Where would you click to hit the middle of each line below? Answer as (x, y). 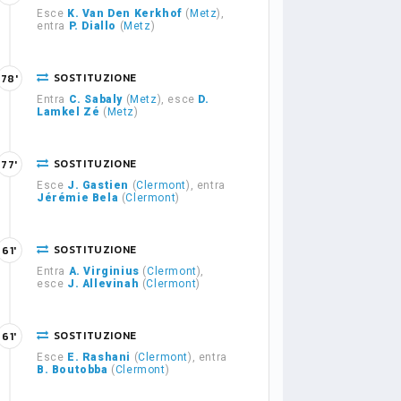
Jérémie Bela (78, 198)
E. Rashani (99, 357)
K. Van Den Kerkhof (125, 13)
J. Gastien (98, 185)
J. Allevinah (103, 284)
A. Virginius (104, 271)
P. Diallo (93, 26)
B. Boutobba (73, 370)
